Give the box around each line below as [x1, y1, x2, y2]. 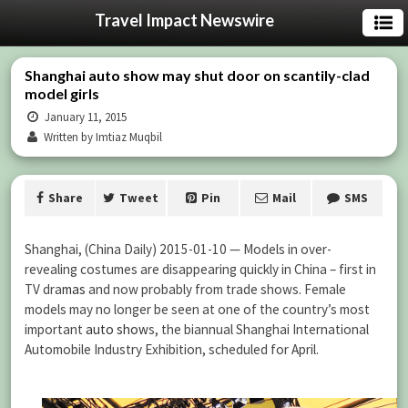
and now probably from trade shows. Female [86, 280, 346, 298]
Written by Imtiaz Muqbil [41, 129, 163, 145]
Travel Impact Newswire [94, 10, 274, 30]
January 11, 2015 [42, 109, 127, 125]
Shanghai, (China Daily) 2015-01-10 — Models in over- [25, 240, 331, 258]
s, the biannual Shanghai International [148, 321, 369, 338]
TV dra [25, 280, 62, 298]
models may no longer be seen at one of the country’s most [25, 301, 370, 318]
